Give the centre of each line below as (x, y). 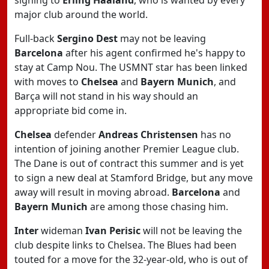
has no (215, 134)
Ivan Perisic (113, 231)
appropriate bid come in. (71, 110)
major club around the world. (81, 14)
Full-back (36, 38)
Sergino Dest (87, 38)
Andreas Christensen (148, 134)
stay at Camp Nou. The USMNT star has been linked (131, 67)
